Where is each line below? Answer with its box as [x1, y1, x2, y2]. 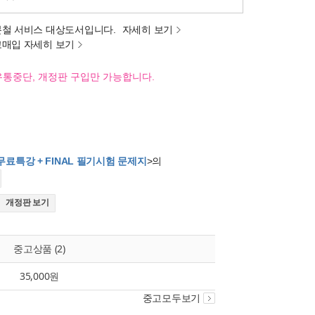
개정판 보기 [6, 198, 49, 207]
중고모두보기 [142, 292, 200, 304]
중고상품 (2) [13, 242, 65, 255]
